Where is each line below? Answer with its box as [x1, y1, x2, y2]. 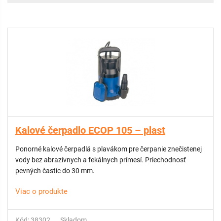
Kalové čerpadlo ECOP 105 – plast [15, 124, 165, 136]
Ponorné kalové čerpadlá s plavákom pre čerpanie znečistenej [15, 145, 64, 153]
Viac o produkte [15, 187, 68, 196]
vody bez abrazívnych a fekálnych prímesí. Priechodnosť [15, 156, 145, 164]
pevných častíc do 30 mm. [15, 167, 95, 175]
